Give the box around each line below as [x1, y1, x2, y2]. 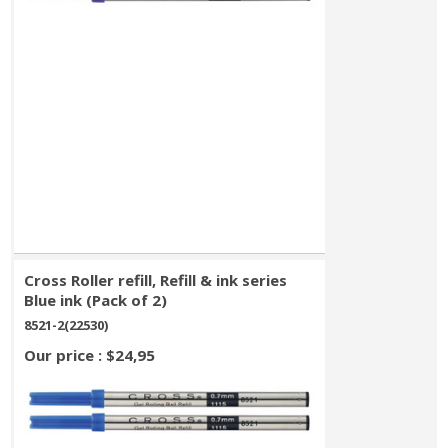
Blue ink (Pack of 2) [24, 290, 168, 310]
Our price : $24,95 [24, 345, 156, 365]
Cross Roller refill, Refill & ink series [24, 270, 288, 290]
